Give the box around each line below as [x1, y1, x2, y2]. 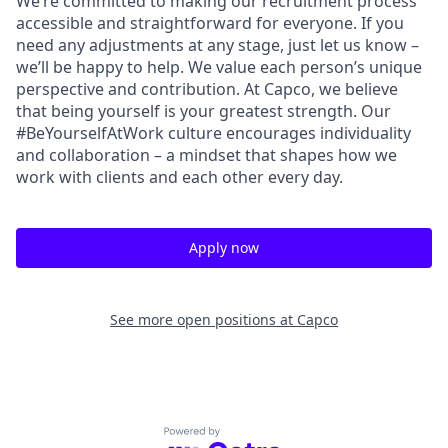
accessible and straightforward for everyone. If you [16, 12, 404, 34]
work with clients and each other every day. [16, 166, 343, 188]
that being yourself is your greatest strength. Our [16, 100, 391, 122]
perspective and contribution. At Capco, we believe [16, 78, 398, 100]
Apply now [189, 238, 259, 257]
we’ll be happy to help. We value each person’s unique [16, 56, 422, 78]
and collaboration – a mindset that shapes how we [16, 144, 397, 166]
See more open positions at [110, 310, 297, 329]
